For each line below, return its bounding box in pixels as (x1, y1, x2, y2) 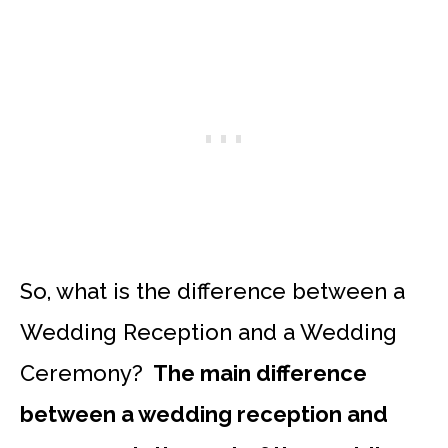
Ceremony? (20, 359, 149, 386)
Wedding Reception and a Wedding (20, 318, 397, 345)
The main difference (149, 359, 367, 386)
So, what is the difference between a (20, 277, 405, 304)
